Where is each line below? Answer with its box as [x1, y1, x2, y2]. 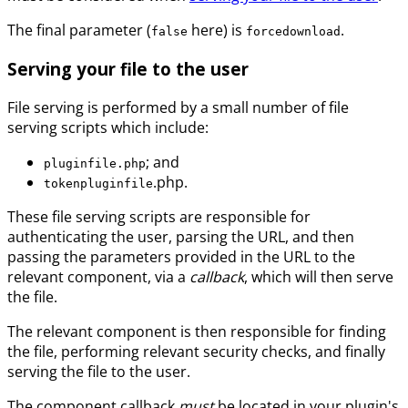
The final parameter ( [7, 20, 151, 41]
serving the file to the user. [7, 361, 190, 382]
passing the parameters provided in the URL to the [7, 246, 355, 267]
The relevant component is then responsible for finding [7, 321, 386, 342]
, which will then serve [244, 266, 393, 287]
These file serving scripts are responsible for [7, 206, 311, 227]
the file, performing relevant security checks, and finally [7, 341, 385, 362]
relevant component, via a [7, 266, 189, 287]
